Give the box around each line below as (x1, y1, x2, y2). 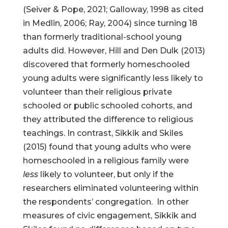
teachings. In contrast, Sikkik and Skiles (22, 128, 183, 138)
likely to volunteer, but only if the (38, 169, 174, 179)
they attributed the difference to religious (22, 115, 193, 124)
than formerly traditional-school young (22, 32, 182, 42)
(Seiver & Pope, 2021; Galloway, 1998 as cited (22, 5, 204, 14)
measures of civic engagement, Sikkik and (22, 211, 196, 220)
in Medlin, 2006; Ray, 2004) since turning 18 (22, 18, 197, 28)
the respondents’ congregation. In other (22, 197, 189, 207)
